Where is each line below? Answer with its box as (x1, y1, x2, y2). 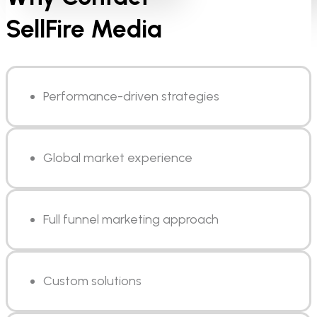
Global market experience (43, 150, 192, 166)
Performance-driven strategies (43, 88, 219, 105)
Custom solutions (43, 273, 142, 289)
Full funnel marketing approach (43, 212, 219, 228)
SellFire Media (6, 14, 162, 45)
